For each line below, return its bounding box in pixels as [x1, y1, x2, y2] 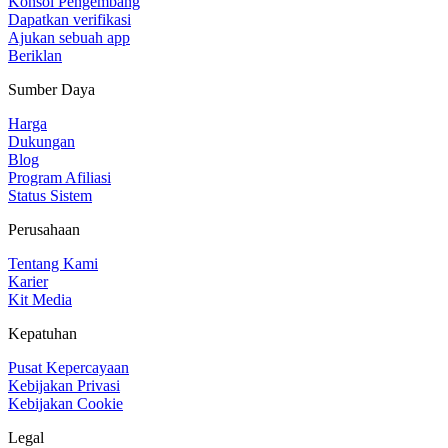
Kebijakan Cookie [8, 394, 123, 412]
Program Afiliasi [8, 168, 111, 186]
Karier [8, 272, 48, 290]
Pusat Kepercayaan [8, 358, 129, 376]
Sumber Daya [8, 80, 95, 98]
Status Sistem [8, 186, 92, 204]
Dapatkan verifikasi [8, 10, 131, 28]
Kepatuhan [8, 324, 77, 342]
